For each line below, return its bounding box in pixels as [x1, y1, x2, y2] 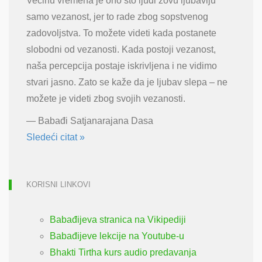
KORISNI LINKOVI [26, 180, 91, 189]
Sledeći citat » [26, 132, 85, 143]
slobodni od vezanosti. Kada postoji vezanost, [26, 44, 216, 55]
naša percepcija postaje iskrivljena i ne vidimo [26, 61, 217, 71]
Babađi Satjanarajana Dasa [38, 116, 153, 126]
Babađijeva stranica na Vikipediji [50, 215, 186, 225]
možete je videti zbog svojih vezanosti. [26, 94, 185, 104]
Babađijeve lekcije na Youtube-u [50, 231, 184, 242]
